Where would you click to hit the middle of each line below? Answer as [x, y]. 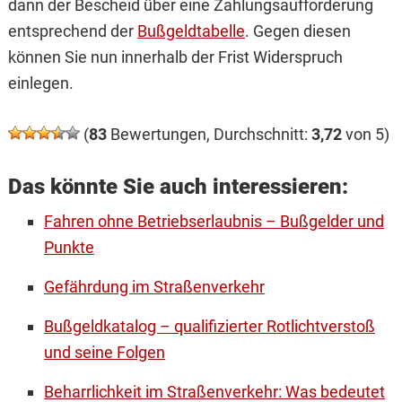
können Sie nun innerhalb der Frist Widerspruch [175, 57]
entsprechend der [72, 31]
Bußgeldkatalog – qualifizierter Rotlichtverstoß [209, 327]
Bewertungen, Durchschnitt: [209, 135]
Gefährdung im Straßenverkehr [154, 287]
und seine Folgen [104, 353]
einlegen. [40, 83]
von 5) [365, 135]
